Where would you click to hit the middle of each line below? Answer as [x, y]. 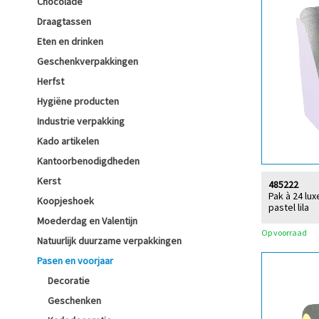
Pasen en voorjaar [75, 261]
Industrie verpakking [81, 121]
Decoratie [69, 281]
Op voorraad [284, 232]
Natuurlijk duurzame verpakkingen [109, 241]
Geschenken [74, 300]
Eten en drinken [70, 41]
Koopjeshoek [66, 201]
